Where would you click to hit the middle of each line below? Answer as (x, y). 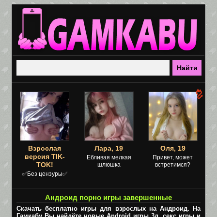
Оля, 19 (173, 148)
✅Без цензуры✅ (45, 174)
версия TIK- (45, 156)
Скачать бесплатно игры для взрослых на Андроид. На (108, 209)
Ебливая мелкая (109, 157)
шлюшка (109, 165)
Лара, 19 (109, 148)
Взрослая (45, 148)
